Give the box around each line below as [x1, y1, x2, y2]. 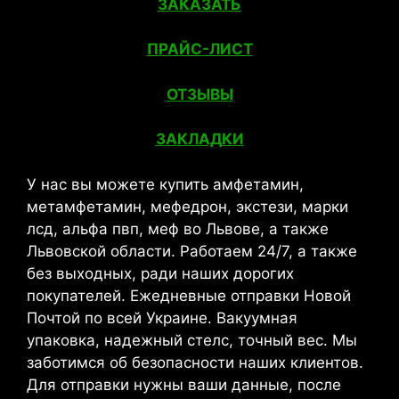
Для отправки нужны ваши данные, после [27, 375, 341, 394]
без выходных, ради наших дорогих [27, 264, 294, 282]
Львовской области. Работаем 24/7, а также [27, 241, 357, 260]
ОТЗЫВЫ [166, 85, 233, 103]
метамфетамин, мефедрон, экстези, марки [27, 197, 348, 216]
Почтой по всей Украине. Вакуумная [27, 308, 297, 327]
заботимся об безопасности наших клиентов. [27, 353, 363, 371]
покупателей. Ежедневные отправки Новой [27, 286, 351, 305]
